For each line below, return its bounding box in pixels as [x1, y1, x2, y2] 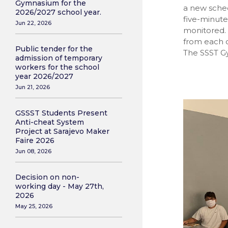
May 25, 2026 [15, 203, 52, 210]
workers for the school [15, 63, 99, 72]
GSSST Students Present [15, 108, 107, 118]
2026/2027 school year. [15, 8, 101, 17]
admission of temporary [15, 53, 102, 63]
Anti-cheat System [15, 118, 84, 127]
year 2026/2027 [15, 72, 73, 81]
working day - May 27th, [15, 182, 104, 191]
